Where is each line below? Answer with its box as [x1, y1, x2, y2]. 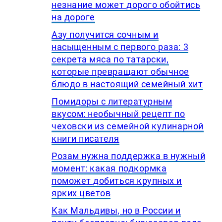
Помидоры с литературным [52, 96, 172, 107]
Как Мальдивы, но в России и [52, 205, 181, 216]
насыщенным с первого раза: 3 [52, 42, 189, 53]
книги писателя [52, 133, 119, 144]
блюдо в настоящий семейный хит [52, 79, 203, 90]
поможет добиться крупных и [52, 175, 182, 186]
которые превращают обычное [52, 66, 190, 77]
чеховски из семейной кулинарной [52, 121, 204, 132]
